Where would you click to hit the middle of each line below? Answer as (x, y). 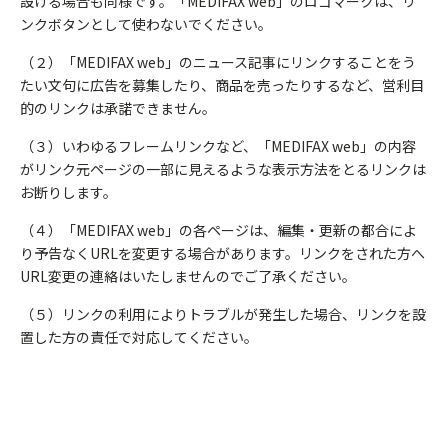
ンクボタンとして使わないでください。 (146, 24)
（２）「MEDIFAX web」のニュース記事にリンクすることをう (218, 62)
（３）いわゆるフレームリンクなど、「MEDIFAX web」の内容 (218, 146)
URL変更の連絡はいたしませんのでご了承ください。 (188, 276)
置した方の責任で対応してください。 (139, 337)
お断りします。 (68, 192)
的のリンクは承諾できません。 (118, 108)
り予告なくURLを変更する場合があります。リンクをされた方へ (222, 253)
